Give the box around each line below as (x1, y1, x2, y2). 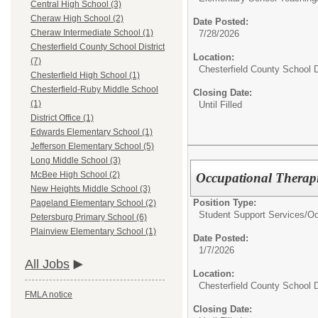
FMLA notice (25, 290, 72, 300)
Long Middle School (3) (31, 155, 121, 166)
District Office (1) (31, 113, 94, 124)
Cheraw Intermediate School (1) (31, 28, 153, 38)
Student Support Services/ (199, 209, 307, 220)
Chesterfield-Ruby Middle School (31, 84, 158, 95)
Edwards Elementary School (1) (31, 127, 153, 138)
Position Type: (193, 197, 256, 208)
